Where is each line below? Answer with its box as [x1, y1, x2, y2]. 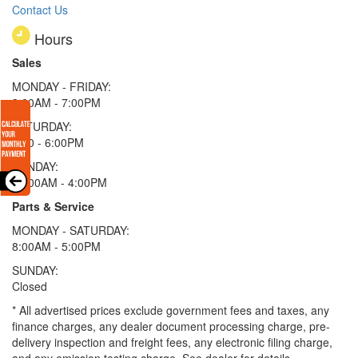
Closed [12, 277, 47, 294]
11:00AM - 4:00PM [12, 173, 107, 190]
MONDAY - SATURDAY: [12, 221, 129, 238]
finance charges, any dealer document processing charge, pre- [12, 317, 330, 334]
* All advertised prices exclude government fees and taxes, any [12, 301, 329, 318]
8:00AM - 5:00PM [12, 237, 101, 254]
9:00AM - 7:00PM [12, 93, 101, 110]
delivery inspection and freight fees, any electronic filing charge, [12, 333, 332, 350]
